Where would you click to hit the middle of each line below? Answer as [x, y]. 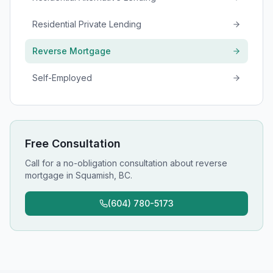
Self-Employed [62, 78]
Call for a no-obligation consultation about [110, 163]
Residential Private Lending [87, 24]
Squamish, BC [103, 175]
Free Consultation [73, 144]
